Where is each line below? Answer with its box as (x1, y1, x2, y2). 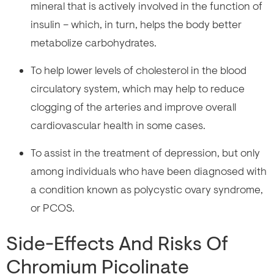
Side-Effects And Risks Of (6, 231, 228, 256)
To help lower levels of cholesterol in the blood (31, 63, 246, 77)
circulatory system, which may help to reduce (31, 81, 245, 95)
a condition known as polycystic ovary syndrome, (31, 182, 263, 196)
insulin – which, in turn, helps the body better (31, 17, 242, 31)
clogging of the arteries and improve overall (31, 100, 236, 114)
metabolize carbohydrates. (31, 35, 157, 50)
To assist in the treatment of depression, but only (31, 146, 260, 160)
